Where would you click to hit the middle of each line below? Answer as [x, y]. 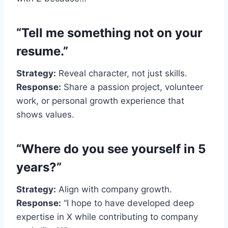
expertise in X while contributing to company [107, 217]
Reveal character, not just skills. [122, 73]
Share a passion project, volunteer [132, 87]
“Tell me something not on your [109, 33]
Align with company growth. [114, 189]
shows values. [45, 114]
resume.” [42, 51]
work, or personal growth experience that [100, 101]
